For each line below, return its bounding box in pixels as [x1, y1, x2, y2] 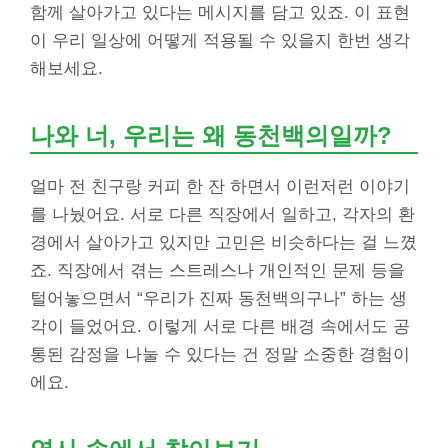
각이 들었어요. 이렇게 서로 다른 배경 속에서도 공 [30, 317, 410, 337]
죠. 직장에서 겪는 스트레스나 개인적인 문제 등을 [30, 261, 405, 281]
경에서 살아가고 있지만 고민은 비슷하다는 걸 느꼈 [30, 233, 417, 253]
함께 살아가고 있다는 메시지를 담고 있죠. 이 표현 [30, 3, 410, 23]
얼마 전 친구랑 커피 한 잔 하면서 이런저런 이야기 [30, 177, 410, 197]
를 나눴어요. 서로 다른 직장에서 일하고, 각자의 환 [30, 205, 415, 225]
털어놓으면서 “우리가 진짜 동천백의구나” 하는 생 [30, 289, 407, 309]
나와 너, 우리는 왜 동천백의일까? [30, 122, 392, 150]
